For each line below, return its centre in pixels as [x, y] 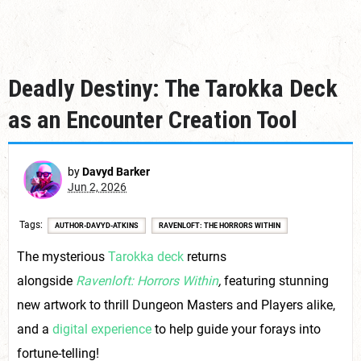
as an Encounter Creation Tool [153, 120]
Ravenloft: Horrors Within [147, 281]
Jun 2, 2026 [97, 187]
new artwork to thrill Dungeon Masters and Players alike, [176, 305]
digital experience [102, 329]
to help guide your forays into [236, 329]
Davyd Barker [116, 172]
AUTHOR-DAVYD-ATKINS [97, 226]
